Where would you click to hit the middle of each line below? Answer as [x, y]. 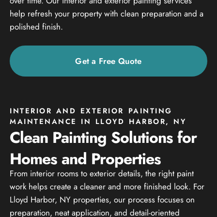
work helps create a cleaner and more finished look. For [107, 186]
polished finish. [36, 26]
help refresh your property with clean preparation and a [107, 13]
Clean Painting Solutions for [103, 137]
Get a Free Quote [108, 61]
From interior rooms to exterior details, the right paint [102, 173]
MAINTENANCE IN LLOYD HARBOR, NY [98, 121]
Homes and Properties [85, 159]
